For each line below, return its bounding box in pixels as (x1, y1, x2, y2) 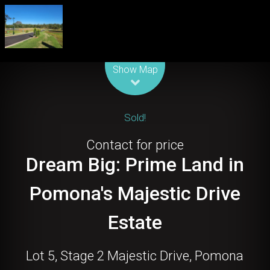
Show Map (112, 64, 158, 75)
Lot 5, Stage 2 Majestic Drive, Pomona (26, 248, 244, 264)
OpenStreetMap (184, 52, 230, 62)
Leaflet (123, 52, 143, 62)
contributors (230, 52, 267, 62)
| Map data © (143, 52, 184, 62)
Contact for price (86, 137, 184, 153)
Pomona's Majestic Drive (29, 182, 240, 206)
